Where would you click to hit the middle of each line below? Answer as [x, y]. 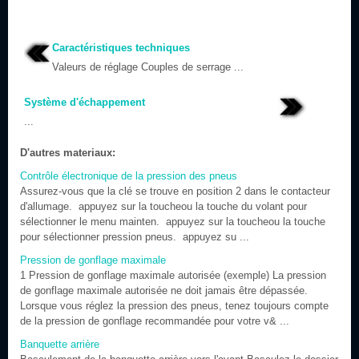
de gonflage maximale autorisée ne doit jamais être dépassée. [164, 290]
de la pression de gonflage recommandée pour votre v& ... [155, 321]
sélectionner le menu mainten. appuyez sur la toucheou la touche [173, 222]
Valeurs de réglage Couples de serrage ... [148, 67]
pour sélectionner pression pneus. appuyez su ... [135, 237]
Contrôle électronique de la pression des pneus [129, 176]
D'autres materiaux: [68, 153]
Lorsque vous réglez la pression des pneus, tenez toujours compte [174, 306]
